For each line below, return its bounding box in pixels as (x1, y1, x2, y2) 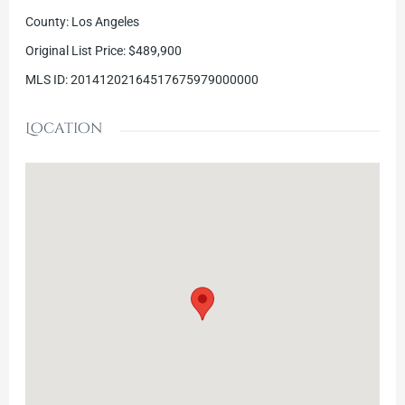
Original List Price (24, 43, 123, 59)
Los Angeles (71, 14, 139, 30)
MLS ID (24, 72, 65, 88)
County (24, 14, 66, 30)
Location (24, 118, 103, 139)
